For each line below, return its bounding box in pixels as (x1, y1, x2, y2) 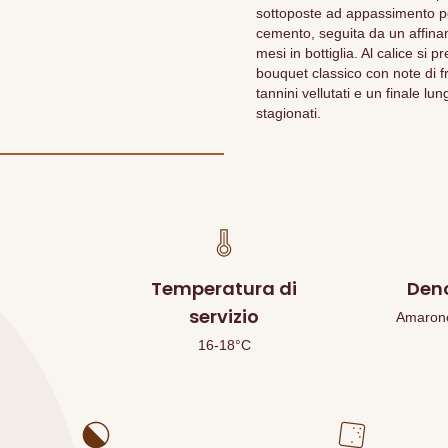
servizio (189, 304, 259, 329)
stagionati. (256, 105, 321, 121)
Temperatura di (151, 276, 297, 301)
